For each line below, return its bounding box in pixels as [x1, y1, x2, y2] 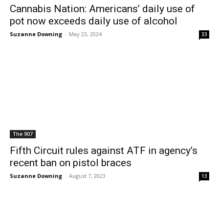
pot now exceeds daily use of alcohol [10, 15, 177, 27]
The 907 [13, 131, 33, 137]
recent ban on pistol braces [10, 157, 131, 169]
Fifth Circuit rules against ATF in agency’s [10, 145, 197, 156]
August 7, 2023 [69, 172, 106, 179]
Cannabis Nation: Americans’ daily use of [10, 3, 195, 15]
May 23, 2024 [69, 30, 102, 38]
